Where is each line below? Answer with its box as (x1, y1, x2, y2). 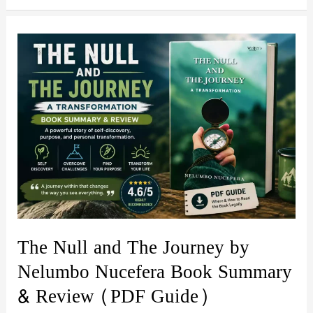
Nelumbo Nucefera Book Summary (17, 255, 293, 290)
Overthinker (17, 7, 78, 21)
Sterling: (17, 70, 61, 84)
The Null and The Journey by (17, 231, 250, 265)
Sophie (17, 49, 53, 63)
